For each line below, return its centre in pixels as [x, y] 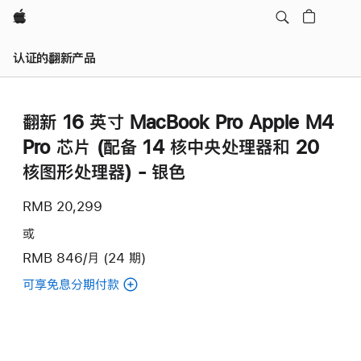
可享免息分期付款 [71, 284]
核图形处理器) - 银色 [104, 172]
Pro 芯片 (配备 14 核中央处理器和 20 [171, 147]
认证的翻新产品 [54, 58]
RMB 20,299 [62, 206]
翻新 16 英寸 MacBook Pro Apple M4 [178, 122]
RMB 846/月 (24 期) [84, 257]
